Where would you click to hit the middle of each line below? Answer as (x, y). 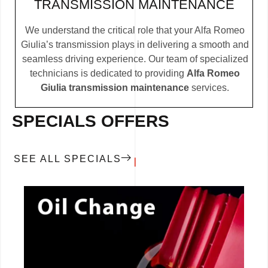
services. (209, 88)
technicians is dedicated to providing (108, 74)
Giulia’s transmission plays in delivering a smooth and (135, 45)
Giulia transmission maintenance (115, 88)
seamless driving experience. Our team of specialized (135, 59)
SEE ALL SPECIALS (68, 159)
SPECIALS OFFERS (91, 121)
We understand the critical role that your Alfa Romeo (135, 31)
